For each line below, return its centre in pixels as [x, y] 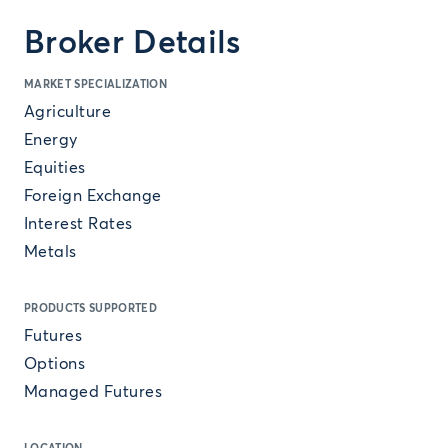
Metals [50, 252]
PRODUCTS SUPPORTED [90, 308]
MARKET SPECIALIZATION [95, 84]
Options [55, 364]
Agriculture [68, 112]
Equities [55, 168]
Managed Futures [93, 392]
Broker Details [132, 44]
